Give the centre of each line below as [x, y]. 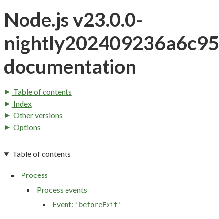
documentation [70, 66]
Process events [62, 189]
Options [26, 127]
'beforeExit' [98, 205]
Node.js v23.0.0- [73, 20]
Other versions [37, 115]
